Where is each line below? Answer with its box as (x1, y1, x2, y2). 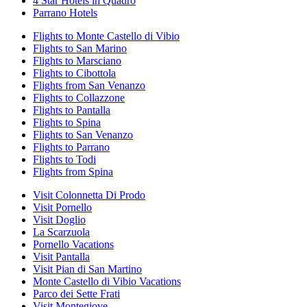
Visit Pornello (33, 201, 92, 214)
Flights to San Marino (33, 42, 127, 55)
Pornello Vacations (33, 238, 114, 251)
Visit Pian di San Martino (33, 263, 142, 275)
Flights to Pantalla (33, 104, 110, 116)
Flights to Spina (33, 116, 101, 129)
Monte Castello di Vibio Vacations (33, 275, 181, 288)
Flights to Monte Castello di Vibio (33, 30, 180, 42)
